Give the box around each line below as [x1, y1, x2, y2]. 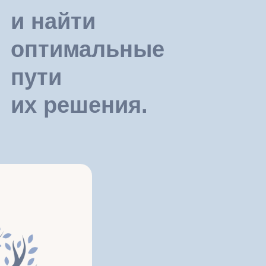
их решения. [11, 93, 148, 118]
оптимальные [11, 37, 164, 62]
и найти [11, 9, 96, 34]
